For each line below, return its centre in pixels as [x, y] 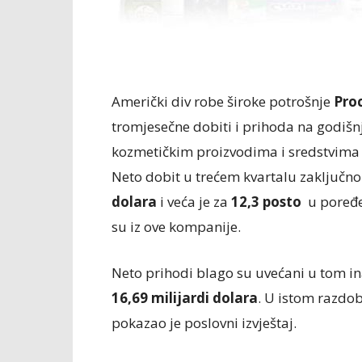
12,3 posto [266, 202]
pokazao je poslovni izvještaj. [204, 323]
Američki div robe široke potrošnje [223, 101]
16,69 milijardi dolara [185, 298]
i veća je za [194, 202]
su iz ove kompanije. [176, 227]
